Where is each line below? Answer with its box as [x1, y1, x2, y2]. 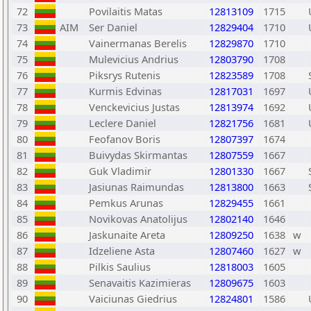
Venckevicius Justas [89, 100, 180, 114]
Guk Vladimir [89, 164, 151, 178]
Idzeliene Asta [89, 244, 155, 258]
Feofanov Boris [89, 132, 160, 146]
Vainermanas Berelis [89, 36, 187, 50]
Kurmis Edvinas [89, 84, 162, 98]
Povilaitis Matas [89, 4, 162, 18]
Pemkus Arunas [89, 196, 163, 210]
